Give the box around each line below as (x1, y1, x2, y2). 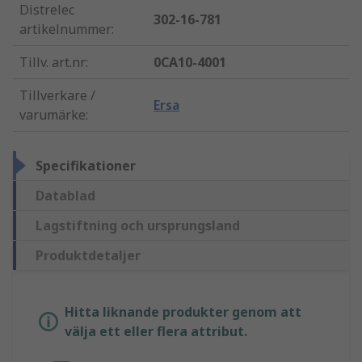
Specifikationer (36, 157, 136, 175)
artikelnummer (19, 20, 112, 39)
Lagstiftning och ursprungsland (36, 217, 240, 235)
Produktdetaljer (36, 246, 141, 265)
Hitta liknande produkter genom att (65, 303, 301, 322)
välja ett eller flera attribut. (65, 322, 247, 341)
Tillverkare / (19, 86, 95, 105)
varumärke (19, 106, 86, 124)
